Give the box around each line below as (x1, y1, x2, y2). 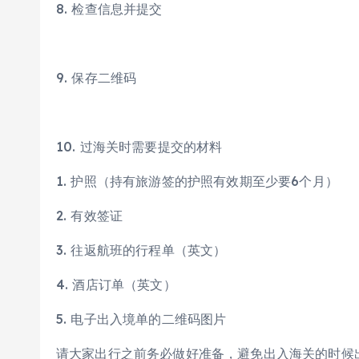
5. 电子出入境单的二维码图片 (56, 311, 227, 327)
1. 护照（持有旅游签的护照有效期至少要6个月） (56, 173, 338, 189)
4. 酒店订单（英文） (56, 276, 176, 292)
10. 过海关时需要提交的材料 (56, 139, 223, 155)
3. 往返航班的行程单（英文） (56, 242, 227, 258)
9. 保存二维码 (56, 70, 137, 86)
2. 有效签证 (56, 208, 123, 224)
